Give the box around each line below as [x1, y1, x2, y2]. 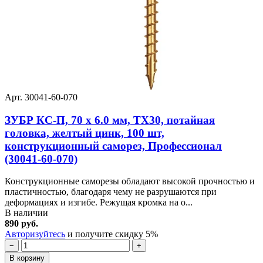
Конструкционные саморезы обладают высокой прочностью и [5, 176, 255, 187]
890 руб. [5, 218, 38, 229]
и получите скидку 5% [65, 229, 158, 240]
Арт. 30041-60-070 [5, 92, 77, 102]
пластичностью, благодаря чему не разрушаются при [5, 187, 217, 197]
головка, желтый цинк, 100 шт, [5, 126, 164, 139]
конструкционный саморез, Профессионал [5, 139, 222, 152]
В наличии [5, 208, 48, 218]
